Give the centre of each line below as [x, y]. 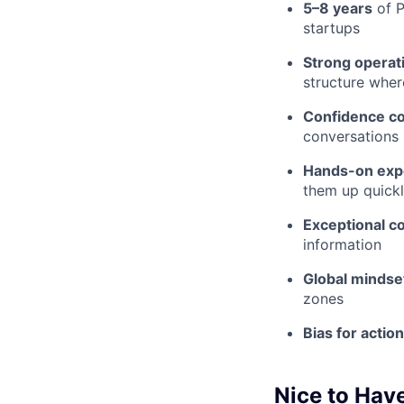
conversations [351, 137]
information [342, 245]
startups [331, 28]
